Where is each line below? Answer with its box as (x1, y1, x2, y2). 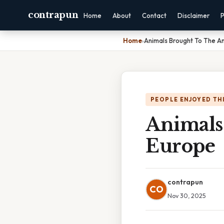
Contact (142, 11, 167, 19)
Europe (145, 135, 215, 157)
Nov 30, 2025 (167, 191, 206, 199)
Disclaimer (177, 11, 210, 19)
